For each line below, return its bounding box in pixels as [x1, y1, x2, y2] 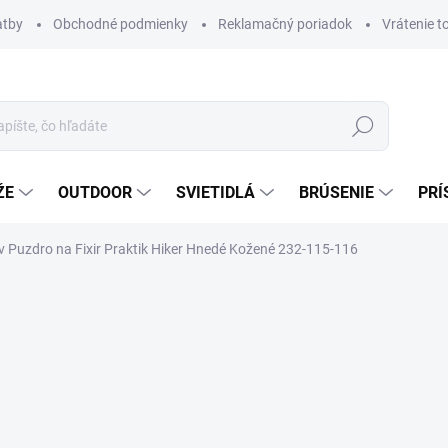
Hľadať [341, 118, 385, 135]
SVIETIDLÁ [176, 183, 255, 202]
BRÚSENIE [299, 183, 374, 202]
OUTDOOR [58, 183, 132, 202]
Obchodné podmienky [53, 16, 188, 32]
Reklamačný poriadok [218, 16, 352, 32]
